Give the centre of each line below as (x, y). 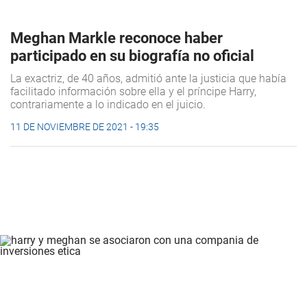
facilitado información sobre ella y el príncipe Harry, (133, 91)
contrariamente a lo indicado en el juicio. (108, 104)
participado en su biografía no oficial (132, 56)
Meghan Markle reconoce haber (116, 38)
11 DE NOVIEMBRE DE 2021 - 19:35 (85, 126)
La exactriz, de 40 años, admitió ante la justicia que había (148, 78)
